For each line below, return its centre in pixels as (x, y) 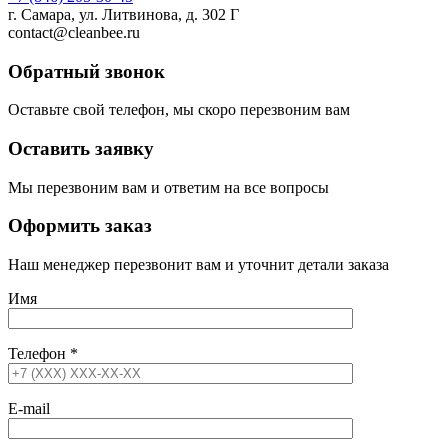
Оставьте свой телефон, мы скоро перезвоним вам (179, 110)
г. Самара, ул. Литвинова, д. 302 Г (123, 14)
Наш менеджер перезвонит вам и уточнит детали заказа (198, 265)
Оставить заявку (81, 149)
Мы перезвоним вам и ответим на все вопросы (168, 187)
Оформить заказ (80, 226)
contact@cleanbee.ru (74, 32)
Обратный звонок (86, 71)
